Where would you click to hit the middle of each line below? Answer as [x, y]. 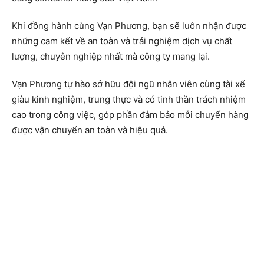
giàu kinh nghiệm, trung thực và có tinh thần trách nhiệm [129, 100]
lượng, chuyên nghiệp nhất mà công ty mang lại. [111, 57]
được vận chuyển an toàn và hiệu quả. [90, 130]
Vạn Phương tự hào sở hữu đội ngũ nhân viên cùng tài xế [128, 84]
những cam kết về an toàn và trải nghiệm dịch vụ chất [122, 41]
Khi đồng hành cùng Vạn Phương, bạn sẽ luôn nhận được [129, 26]
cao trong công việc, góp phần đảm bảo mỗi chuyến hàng [130, 115]
